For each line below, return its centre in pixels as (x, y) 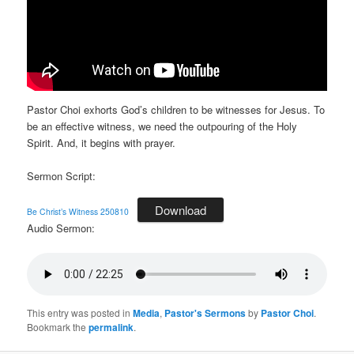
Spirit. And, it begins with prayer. (102, 142)
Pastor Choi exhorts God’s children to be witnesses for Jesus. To (176, 109)
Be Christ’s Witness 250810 (78, 211)
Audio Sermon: (61, 228)
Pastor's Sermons (205, 313)
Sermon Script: (62, 175)
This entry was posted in (80, 313)
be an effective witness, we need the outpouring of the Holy (162, 126)
